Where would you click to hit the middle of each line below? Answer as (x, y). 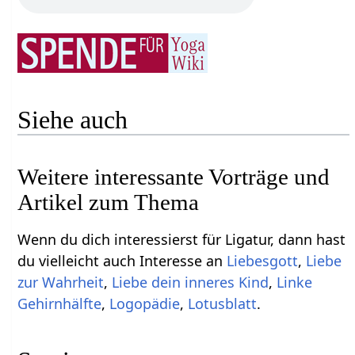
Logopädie (145, 303)
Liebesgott (263, 260)
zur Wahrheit (61, 282)
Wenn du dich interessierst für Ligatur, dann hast (182, 239)
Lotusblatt (223, 303)
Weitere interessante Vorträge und (174, 176)
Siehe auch (73, 119)
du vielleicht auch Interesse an (122, 260)
